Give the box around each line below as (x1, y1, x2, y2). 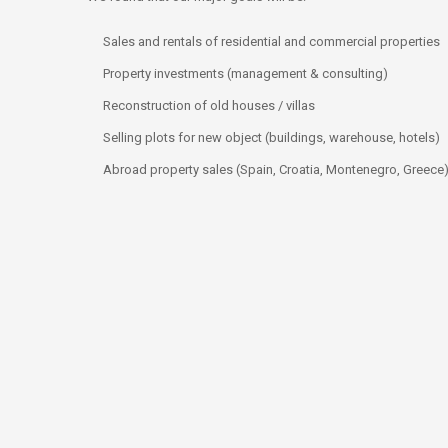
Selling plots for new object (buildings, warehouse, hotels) (103, 130, 440, 146)
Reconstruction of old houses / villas (103, 98, 315, 114)
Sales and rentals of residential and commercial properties (103, 34, 440, 50)
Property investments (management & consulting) (103, 66, 388, 82)
